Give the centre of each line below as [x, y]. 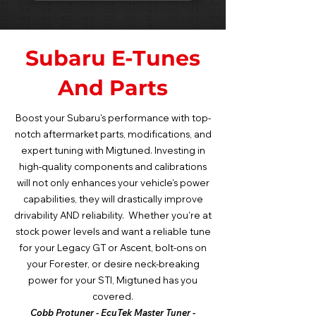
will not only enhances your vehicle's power [113, 183]
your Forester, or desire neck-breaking [113, 264]
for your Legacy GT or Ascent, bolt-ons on [113, 248]
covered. [113, 296]
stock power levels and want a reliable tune [113, 231]
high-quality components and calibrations [113, 166]
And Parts [113, 88]
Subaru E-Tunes [113, 58]
